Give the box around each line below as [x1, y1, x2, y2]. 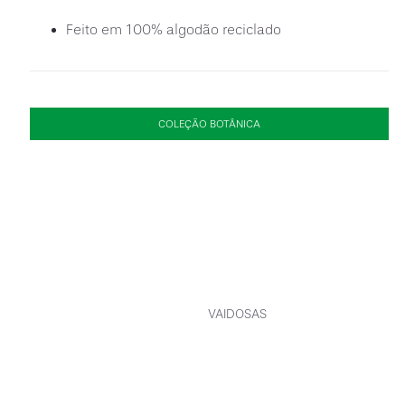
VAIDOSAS [207, 306, 267, 321]
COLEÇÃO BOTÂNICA [158, 118, 260, 130]
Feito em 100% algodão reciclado [65, 22, 281, 38]
